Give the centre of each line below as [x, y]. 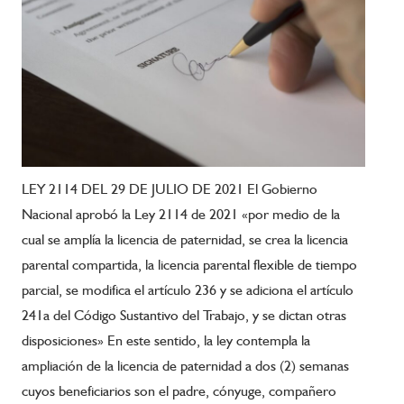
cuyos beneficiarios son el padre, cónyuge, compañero [179, 391]
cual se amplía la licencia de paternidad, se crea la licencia [185, 240]
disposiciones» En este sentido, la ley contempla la [166, 341]
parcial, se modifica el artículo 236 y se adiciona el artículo [188, 290]
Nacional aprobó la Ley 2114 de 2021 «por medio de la [181, 215]
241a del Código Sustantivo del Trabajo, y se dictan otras [184, 316]
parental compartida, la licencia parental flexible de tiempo [189, 265]
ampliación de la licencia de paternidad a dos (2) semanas [185, 366]
